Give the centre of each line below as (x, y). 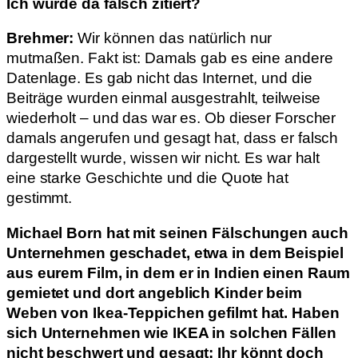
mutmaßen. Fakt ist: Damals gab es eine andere (170, 58)
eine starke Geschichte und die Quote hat (147, 178)
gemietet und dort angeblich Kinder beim (155, 292)
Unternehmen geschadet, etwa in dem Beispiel (175, 253)
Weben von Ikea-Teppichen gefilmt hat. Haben (173, 312)
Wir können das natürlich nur (175, 38)
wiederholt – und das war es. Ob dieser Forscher (171, 118)
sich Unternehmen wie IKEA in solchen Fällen (171, 332)
